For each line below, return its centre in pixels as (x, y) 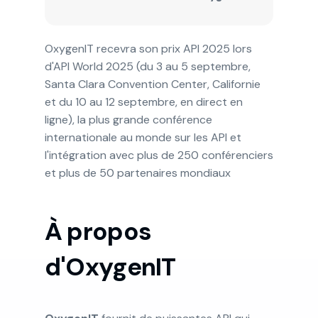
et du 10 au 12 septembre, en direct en (143, 102)
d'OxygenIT (110, 267)
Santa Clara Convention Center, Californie (152, 84)
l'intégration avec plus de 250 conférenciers (159, 155)
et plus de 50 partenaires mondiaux (137, 172)
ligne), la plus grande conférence (128, 119)
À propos (98, 231)
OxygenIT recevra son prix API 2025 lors (148, 48)
